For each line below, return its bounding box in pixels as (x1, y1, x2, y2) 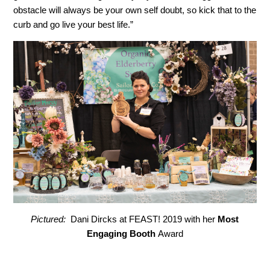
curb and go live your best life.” (13, 19, 134, 30)
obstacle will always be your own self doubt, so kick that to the (13, 5, 257, 15)
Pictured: (31, 214, 66, 225)
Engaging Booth (86, 228, 158, 239)
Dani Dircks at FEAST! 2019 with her (66, 214, 218, 225)
